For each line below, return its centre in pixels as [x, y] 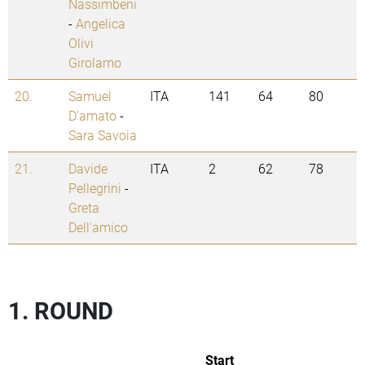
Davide [88, 169]
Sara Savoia [103, 135]
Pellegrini [95, 188]
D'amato [92, 116]
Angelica [101, 24]
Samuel [90, 96]
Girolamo [95, 63]
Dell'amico [98, 227]
